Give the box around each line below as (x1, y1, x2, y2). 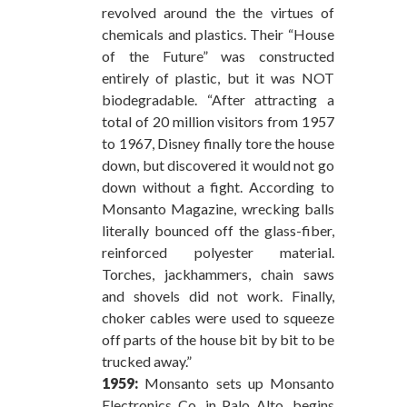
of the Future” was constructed (102, 46, 334, 65)
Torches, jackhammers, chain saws (102, 264, 334, 283)
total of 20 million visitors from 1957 (102, 112, 334, 130)
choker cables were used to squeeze (102, 308, 334, 326)
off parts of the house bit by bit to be (102, 330, 334, 348)
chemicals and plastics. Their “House (102, 25, 334, 43)
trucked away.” (102, 352, 192, 370)
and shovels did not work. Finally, (102, 286, 334, 304)
